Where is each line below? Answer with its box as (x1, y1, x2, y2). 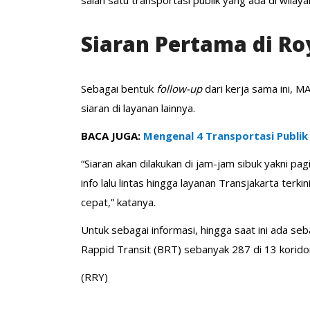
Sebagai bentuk (81, 81, 156, 95)
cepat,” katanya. (81, 194, 156, 209)
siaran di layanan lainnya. (81, 100, 198, 115)
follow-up (156, 81, 205, 95)
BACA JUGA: (81, 128, 143, 143)
